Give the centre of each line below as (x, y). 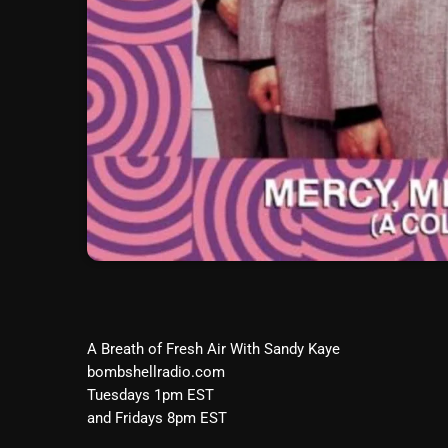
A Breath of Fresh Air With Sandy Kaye (213, 349)
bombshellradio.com (156, 372)
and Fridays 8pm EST (157, 418)
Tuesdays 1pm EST (150, 395)
